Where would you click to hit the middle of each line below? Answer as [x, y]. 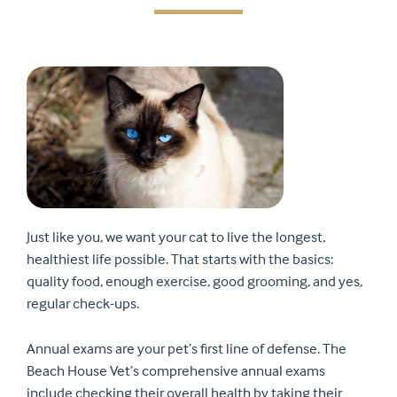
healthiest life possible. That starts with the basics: [180, 260]
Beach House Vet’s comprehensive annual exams [176, 370]
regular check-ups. [83, 304]
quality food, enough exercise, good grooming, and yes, [195, 282]
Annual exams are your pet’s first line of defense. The [187, 348]
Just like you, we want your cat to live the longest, [176, 237]
